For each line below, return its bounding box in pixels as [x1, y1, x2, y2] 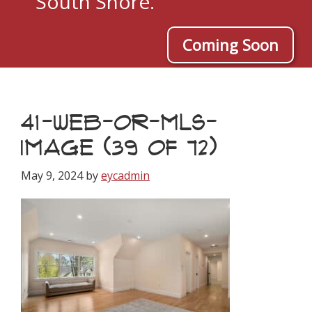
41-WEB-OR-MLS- [21, 109, 218, 134]
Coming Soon [182, 34, 279, 55]
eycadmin [101, 168, 150, 183]
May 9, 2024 [21, 168, 83, 183]
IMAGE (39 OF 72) [21, 134, 217, 159]
